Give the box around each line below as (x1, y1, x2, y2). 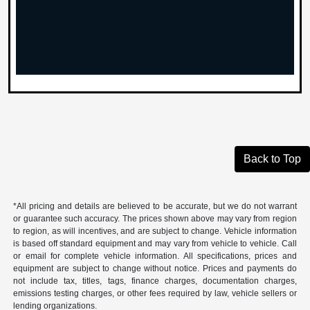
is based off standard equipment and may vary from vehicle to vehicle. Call (13, 239, 297, 249)
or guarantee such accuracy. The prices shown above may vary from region (13, 214, 297, 224)
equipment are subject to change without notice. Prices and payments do (13, 264, 297, 274)
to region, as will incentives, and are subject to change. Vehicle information (13, 226, 297, 237)
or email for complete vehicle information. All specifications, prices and (13, 251, 297, 262)
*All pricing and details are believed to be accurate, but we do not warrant (13, 201, 297, 212)
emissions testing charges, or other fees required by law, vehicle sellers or (13, 289, 297, 299)
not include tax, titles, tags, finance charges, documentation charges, (13, 276, 297, 286)
